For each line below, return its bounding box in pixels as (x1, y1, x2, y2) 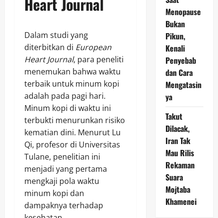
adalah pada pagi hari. (24, 90, 106, 101)
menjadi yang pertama (24, 163, 107, 174)
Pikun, (165, 30, 185, 42)
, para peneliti (73, 54, 124, 65)
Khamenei (165, 196, 197, 207)
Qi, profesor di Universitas (24, 139, 120, 150)
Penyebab (165, 54, 196, 66)
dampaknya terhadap (24, 200, 103, 211)
